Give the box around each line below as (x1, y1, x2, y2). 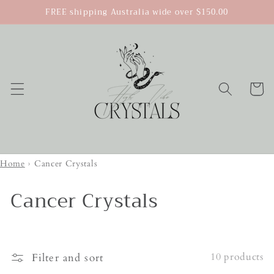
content (20, 14, 59, 29)
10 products (210, 250, 264, 264)
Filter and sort (31, 250, 103, 265)
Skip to (20, 2, 57, 17)
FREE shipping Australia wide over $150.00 (45, 5, 229, 19)
